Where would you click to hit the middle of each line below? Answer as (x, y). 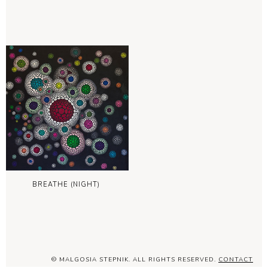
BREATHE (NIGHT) (66, 184)
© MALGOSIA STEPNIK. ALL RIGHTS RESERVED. (135, 260)
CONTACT (236, 260)
